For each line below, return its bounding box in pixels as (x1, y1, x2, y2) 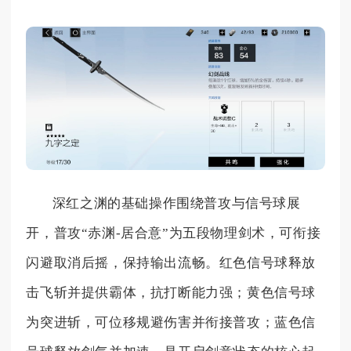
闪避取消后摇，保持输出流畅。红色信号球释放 (26, 255, 316, 271)
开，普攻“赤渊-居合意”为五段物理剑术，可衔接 (26, 226, 321, 241)
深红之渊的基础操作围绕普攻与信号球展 (52, 196, 301, 212)
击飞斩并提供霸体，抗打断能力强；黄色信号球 (26, 285, 316, 301)
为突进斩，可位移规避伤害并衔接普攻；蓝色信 (26, 315, 316, 331)
